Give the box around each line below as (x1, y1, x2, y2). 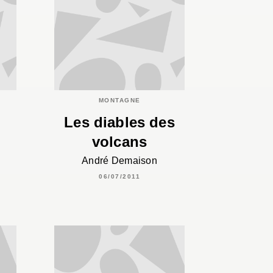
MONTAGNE (98, 96, 141, 104)
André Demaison (82, 155, 157, 166)
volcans (91, 133, 147, 151)
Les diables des (64, 114, 175, 131)
